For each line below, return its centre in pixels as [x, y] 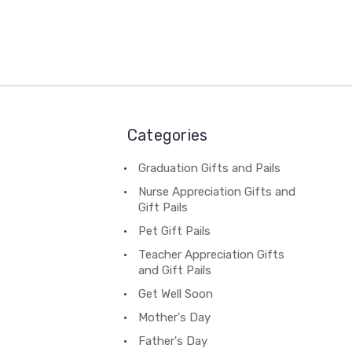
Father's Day [172, 341]
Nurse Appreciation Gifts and [216, 191]
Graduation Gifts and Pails [209, 168]
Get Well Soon [175, 293]
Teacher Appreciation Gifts [211, 254]
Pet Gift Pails [174, 231]
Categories [167, 135]
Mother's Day [174, 317]
